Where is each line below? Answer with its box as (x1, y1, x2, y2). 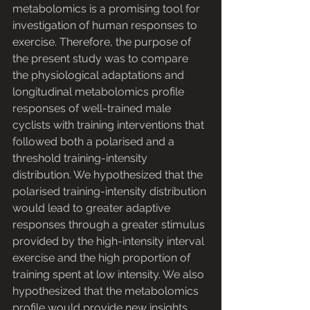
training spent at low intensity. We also (12, 268, 207, 282)
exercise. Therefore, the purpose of (12, 35, 194, 49)
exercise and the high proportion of (12, 251, 193, 265)
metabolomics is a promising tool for (12, 2, 203, 16)
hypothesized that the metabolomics (12, 284, 201, 298)
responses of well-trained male (12, 102, 174, 116)
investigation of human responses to (12, 19, 200, 33)
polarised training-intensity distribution (12, 185, 209, 199)
